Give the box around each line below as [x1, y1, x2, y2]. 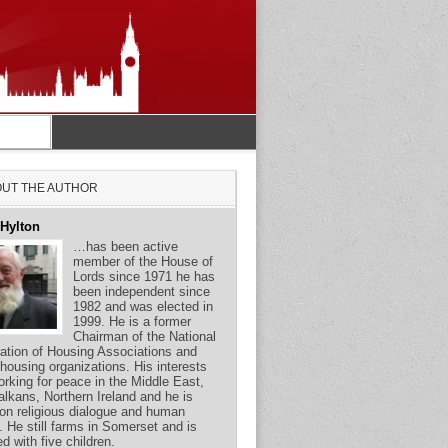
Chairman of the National [73, 328, 217, 344]
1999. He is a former [73, 313, 192, 329]
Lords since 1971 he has [73, 268, 216, 284]
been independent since [73, 283, 211, 299]
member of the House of [73, 253, 214, 269]
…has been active [73, 238, 179, 254]
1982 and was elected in [73, 298, 214, 314]
